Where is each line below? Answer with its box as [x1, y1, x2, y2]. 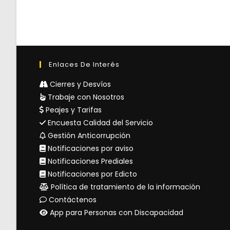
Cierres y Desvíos [48, 79, 111, 89]
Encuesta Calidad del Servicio [46, 117, 153, 128]
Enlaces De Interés [49, 59, 120, 69]
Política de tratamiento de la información [49, 181, 200, 192]
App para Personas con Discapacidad [48, 207, 183, 218]
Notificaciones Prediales [46, 156, 133, 166]
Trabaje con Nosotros [46, 91, 124, 102]
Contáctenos [47, 194, 97, 205]
